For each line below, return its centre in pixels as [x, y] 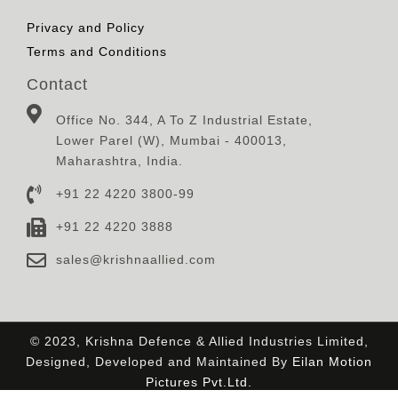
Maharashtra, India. [119, 161]
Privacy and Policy [86, 28]
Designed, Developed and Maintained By [159, 362]
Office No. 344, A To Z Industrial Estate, [184, 120]
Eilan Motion [332, 362]
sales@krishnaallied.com [135, 260]
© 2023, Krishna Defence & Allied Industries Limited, [199, 342]
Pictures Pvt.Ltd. [199, 382]
